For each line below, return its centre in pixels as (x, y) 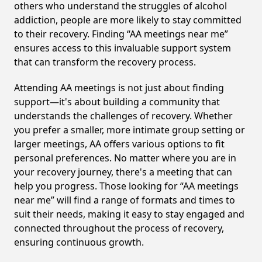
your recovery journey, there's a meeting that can (123, 172)
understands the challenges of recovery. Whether (123, 116)
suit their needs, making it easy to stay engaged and (129, 214)
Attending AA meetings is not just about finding (119, 88)
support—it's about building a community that (117, 102)
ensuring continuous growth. (79, 242)
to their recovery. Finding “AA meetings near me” (121, 34)
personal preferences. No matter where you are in (125, 158)
